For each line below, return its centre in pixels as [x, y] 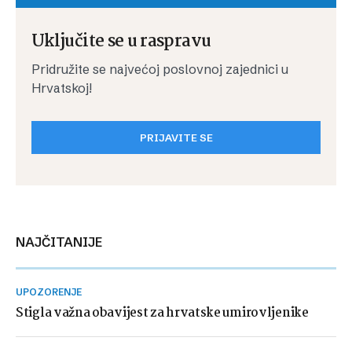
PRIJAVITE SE [176, 137]
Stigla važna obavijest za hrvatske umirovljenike [162, 313]
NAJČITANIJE [64, 242]
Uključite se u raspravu [121, 42]
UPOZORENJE [52, 292]
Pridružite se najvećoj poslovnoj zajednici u [160, 69]
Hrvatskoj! [62, 88]
